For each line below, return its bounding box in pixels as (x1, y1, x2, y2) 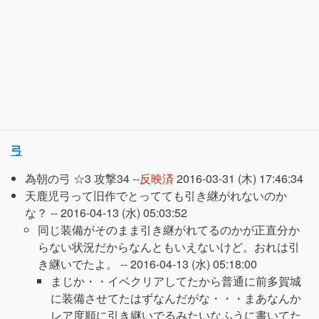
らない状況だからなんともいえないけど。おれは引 (38, 239, 300, 255)
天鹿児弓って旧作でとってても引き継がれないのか (25, 187, 287, 204)
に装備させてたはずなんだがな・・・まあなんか (51, 290, 301, 306)
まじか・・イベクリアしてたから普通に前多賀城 (51, 273, 301, 289)
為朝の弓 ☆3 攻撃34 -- (25, 170, 140, 187)
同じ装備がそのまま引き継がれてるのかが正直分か (38, 221, 300, 238)
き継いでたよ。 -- (38, 256, 130, 272)
